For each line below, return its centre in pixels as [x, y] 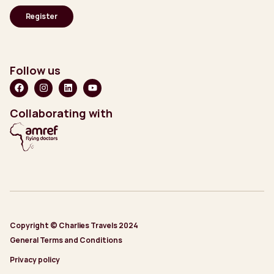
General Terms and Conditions [66, 240]
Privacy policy [35, 259]
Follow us [35, 70]
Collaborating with [61, 113]
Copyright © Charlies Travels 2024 [74, 225]
